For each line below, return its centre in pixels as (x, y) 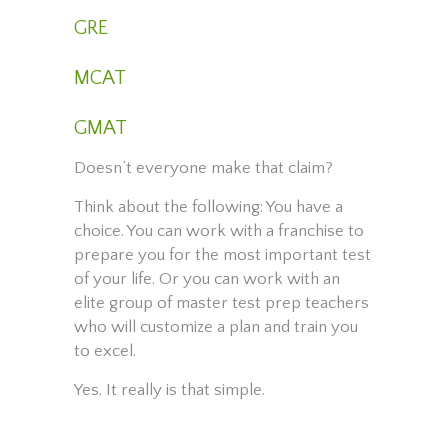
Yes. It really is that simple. (169, 390)
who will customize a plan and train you (216, 327)
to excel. (105, 351)
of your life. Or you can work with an (207, 279)
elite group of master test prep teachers (221, 303)
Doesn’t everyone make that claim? (203, 168)
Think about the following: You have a (208, 207)
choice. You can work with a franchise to (219, 231)
